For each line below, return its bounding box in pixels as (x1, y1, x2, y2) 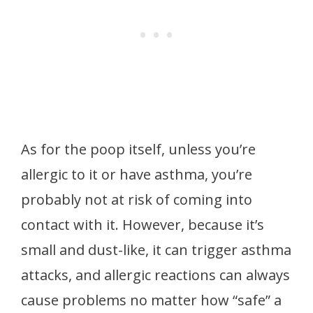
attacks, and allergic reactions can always (21, 265, 290, 284)
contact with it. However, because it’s (21, 214, 264, 234)
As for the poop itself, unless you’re (21, 139, 256, 159)
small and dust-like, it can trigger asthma (21, 240, 291, 259)
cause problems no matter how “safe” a (21, 290, 282, 310)
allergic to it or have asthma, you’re (21, 164, 252, 184)
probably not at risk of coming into (21, 189, 252, 209)
